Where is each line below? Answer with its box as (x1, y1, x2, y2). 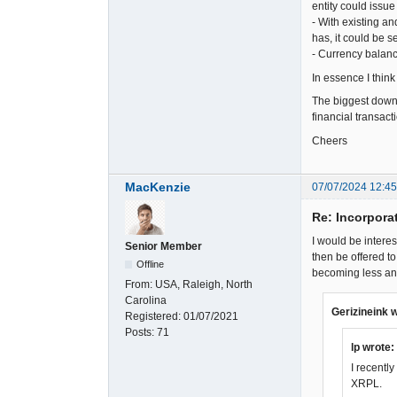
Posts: (125, 325, 157, 339)
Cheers (312, 134, 347, 147)
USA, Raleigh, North (155, 277, 253, 291)
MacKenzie (125, 179, 191, 194)
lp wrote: (351, 341, 394, 354)
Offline (136, 258, 165, 269)
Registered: (125, 309, 183, 323)
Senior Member (125, 239, 202, 253)
